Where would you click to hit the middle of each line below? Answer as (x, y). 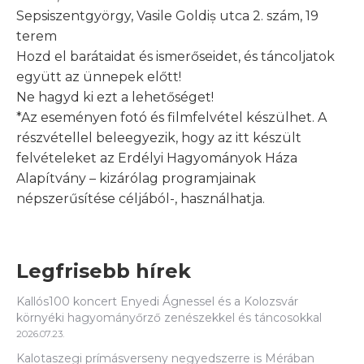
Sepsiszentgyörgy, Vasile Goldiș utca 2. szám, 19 (167, 15)
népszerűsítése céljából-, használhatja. (141, 198)
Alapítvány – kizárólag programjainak (136, 178)
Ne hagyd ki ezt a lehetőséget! (115, 97)
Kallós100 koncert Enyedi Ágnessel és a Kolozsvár (157, 301)
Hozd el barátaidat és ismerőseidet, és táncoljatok (175, 56)
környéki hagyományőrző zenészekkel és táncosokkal (169, 317)
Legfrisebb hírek (104, 271)
